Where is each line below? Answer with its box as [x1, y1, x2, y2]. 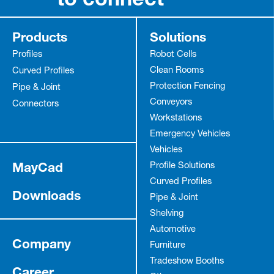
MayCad [12, 159, 63, 176]
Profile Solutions [149, 162, 215, 171]
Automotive [149, 226, 196, 235]
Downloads [12, 187, 81, 204]
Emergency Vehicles [149, 130, 230, 139]
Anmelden [73, 86, 120, 97]
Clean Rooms [149, 67, 204, 76]
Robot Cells [149, 51, 196, 60]
